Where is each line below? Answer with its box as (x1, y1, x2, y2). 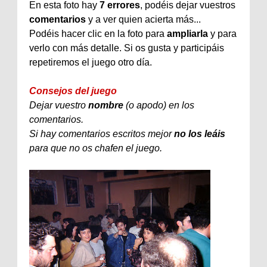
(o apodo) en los (126, 100, 194, 110)
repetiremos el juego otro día (29, 57, 150, 67)
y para (210, 28, 237, 39)
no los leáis (172, 128, 225, 139)
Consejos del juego (29, 85, 117, 96)
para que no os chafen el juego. (29, 142, 162, 153)
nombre (88, 100, 126, 110)
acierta (145, 14, 173, 24)
